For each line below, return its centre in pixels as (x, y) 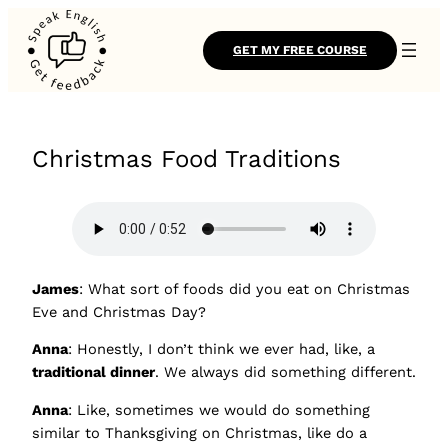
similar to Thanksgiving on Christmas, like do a (199, 432)
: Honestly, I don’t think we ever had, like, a (221, 349)
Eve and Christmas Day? (119, 311)
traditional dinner (93, 372)
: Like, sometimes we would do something (219, 409)
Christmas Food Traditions (186, 159)
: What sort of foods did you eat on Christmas (244, 288)
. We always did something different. (285, 372)
